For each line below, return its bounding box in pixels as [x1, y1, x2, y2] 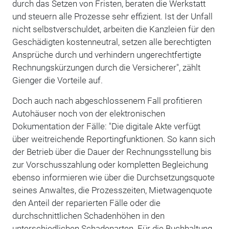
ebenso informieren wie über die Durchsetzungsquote [12, 172, 215, 182]
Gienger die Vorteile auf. [12, 75, 103, 85]
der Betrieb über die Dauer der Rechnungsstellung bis [12, 146, 212, 157]
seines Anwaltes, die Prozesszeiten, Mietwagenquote [12, 185, 212, 195]
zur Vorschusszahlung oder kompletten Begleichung [12, 159, 208, 170]
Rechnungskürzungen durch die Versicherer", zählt [12, 62, 200, 73]
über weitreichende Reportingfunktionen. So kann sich [12, 133, 215, 144]
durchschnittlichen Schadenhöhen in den [12, 210, 165, 221]
